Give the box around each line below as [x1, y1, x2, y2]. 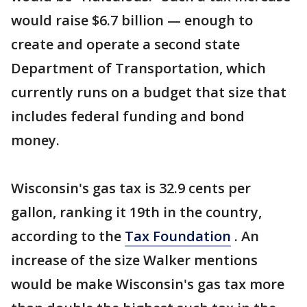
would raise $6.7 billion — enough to [11, 11, 253, 29]
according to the [11, 227, 125, 245]
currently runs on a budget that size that [11, 83, 286, 101]
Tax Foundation [125, 227, 231, 245]
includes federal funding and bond [11, 107, 245, 125]
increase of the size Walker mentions [11, 251, 258, 269]
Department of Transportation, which [11, 59, 266, 77]
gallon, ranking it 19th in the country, [11, 203, 262, 221]
